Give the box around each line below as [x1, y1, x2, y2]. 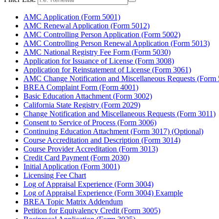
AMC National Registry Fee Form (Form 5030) [23, 48, 171, 57]
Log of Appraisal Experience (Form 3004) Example [23, 189, 183, 197]
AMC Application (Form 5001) [23, 13, 120, 22]
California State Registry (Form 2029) [23, 101, 140, 109]
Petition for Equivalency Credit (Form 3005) [23, 206, 160, 215]
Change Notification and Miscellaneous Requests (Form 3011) [23, 109, 216, 118]
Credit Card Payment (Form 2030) [23, 153, 130, 162]
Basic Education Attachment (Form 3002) [23, 92, 152, 101]
